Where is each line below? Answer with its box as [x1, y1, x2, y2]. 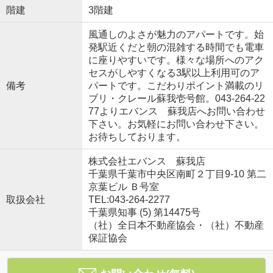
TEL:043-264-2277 [88, 194, 170, 205]
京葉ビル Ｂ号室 [88, 181, 159, 192]
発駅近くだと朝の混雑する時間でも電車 [88, 41, 264, 52]
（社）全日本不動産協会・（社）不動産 [88, 219, 264, 230]
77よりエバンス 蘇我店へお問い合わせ [88, 105, 265, 116]
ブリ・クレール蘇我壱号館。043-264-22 [88, 93, 265, 104]
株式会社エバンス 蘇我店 [88, 155, 205, 166]
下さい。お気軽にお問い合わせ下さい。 [88, 118, 264, 129]
